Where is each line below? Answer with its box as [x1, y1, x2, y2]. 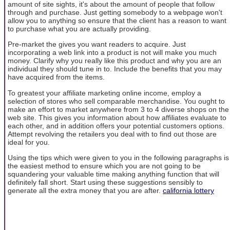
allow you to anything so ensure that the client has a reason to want [8, 16, 226, 25]
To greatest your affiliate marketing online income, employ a [8, 88, 201, 97]
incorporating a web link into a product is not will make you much [8, 48, 217, 57]
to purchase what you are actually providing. [8, 24, 151, 33]
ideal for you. [8, 138, 50, 146]
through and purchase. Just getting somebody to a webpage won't [8, 8, 222, 16]
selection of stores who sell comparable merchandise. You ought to [8, 97, 225, 105]
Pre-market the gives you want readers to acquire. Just [8, 40, 186, 49]
